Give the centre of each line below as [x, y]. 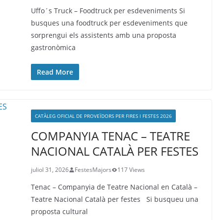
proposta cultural [59, 211]
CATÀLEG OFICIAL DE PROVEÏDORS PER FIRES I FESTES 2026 [103, 116]
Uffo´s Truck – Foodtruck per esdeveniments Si [108, 11]
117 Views [131, 170]
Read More [55, 72]
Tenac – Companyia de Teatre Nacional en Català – [114, 187]
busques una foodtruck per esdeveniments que [109, 23]
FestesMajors [93, 170]
